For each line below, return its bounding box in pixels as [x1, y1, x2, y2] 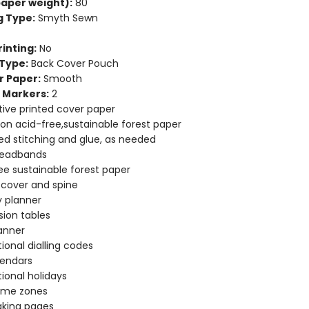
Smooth [40, 72, 82, 86]
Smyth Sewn [34, 11, 98, 25]
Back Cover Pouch [28, 57, 119, 70]
